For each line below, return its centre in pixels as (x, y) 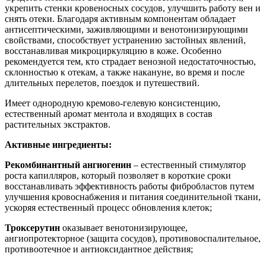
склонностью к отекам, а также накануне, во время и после (125, 72)
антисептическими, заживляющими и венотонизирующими (126, 29)
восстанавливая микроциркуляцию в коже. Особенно (113, 50)
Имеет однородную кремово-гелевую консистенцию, (113, 103)
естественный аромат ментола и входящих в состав (109, 113)
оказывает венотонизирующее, (124, 227)
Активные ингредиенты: (58, 144)
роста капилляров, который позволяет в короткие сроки (118, 175)
